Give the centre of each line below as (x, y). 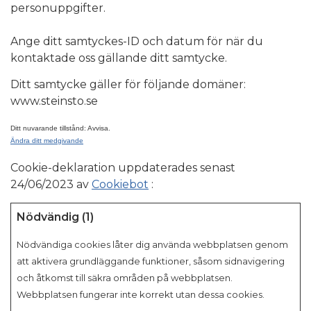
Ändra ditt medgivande (47, 140)
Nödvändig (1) (55, 217)
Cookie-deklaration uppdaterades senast (123, 167)
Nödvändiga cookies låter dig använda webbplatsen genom (152, 244)
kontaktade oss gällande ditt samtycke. (119, 58)
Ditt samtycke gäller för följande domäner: (128, 84)
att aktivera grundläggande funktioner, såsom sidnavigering (151, 261)
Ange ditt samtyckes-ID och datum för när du (137, 41)
